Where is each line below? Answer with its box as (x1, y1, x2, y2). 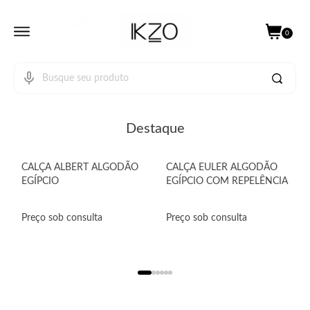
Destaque (125, 122, 185, 136)
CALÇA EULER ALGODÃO (166, 163, 277, 172)
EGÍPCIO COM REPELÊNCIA (166, 176, 288, 186)
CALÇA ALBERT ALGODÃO (21, 163, 138, 172)
